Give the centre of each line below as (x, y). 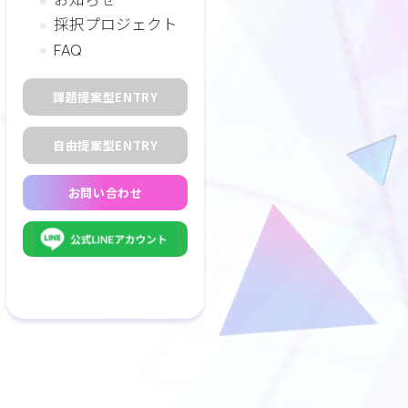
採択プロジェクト (115, 25)
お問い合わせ (105, 193)
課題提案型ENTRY (105, 97)
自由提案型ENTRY (105, 145)
